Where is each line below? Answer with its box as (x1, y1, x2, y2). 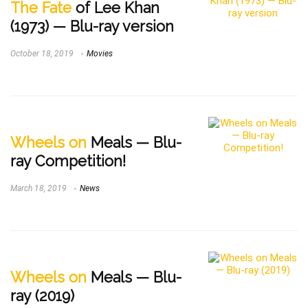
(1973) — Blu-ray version (10, 18, 174, 36)
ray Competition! (10, 153, 126, 170)
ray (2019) (10, 287, 74, 305)
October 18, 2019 (10, 49, 74, 59)
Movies (87, 49, 113, 59)
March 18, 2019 (10, 184, 67, 194)
